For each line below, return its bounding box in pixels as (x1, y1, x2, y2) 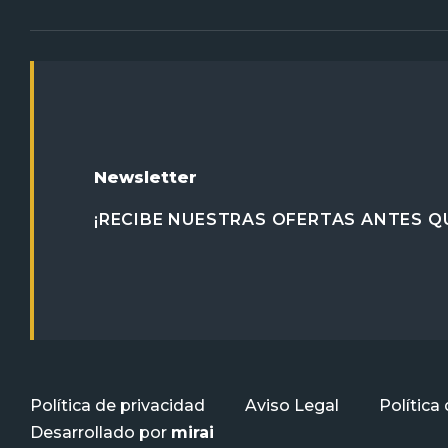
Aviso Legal (245, 395, 339, 415)
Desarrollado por (30, 422, 171, 442)
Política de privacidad (30, 395, 205, 415)
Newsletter (94, 168, 197, 188)
